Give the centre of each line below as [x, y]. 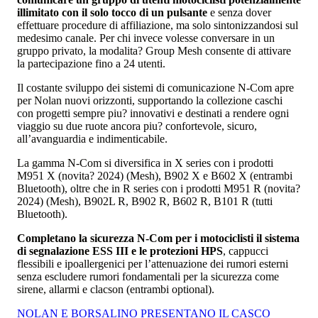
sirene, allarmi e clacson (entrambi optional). [116, 289]
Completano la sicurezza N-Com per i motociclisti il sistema [158, 238]
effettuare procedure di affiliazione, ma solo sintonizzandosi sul [158, 25]
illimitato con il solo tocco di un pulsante [112, 12]
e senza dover [239, 12]
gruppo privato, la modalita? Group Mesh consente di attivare [154, 50]
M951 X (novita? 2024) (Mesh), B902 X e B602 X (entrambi [155, 175]
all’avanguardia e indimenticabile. [92, 138]
